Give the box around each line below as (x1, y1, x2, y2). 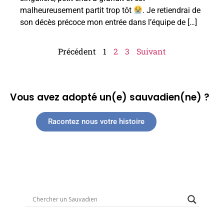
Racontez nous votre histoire (48, 116, 144, 126)
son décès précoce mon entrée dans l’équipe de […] (20, 17, 197, 27)
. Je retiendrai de (142, 5, 201, 15)
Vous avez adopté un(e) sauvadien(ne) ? (10, 90, 209, 104)
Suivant (136, 45, 166, 56)
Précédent (58, 45, 96, 56)
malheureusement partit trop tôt (20, 5, 133, 15)
